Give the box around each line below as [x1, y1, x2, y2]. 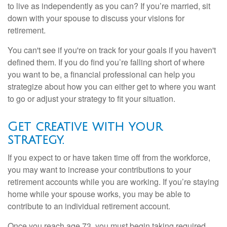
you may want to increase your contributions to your [8, 163, 191, 175]
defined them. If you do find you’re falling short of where [8, 56, 205, 68]
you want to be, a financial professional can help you [8, 68, 195, 80]
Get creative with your [8, 120, 162, 133]
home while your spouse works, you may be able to [8, 187, 191, 200]
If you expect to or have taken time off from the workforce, [8, 151, 210, 163]
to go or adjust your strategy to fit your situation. [8, 92, 175, 104]
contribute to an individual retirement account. [8, 200, 170, 212]
